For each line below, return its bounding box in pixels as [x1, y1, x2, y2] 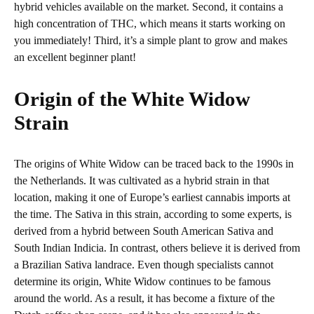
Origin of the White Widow [14, 87, 250, 110]
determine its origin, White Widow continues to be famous [14, 275, 271, 287]
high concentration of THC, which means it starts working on [14, 17, 285, 29]
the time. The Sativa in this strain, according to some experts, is [14, 207, 292, 220]
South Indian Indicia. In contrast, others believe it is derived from [14, 241, 300, 254]
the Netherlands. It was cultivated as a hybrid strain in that [14, 174, 269, 186]
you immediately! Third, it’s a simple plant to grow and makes [14, 34, 287, 46]
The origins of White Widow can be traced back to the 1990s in [14, 157, 294, 170]
